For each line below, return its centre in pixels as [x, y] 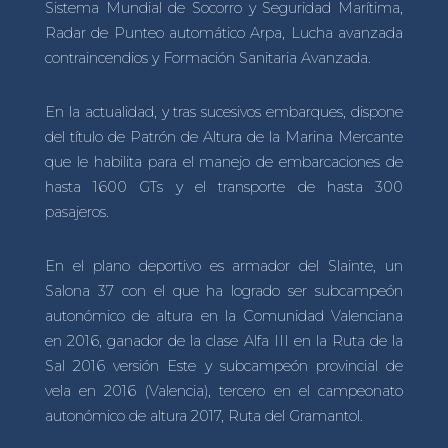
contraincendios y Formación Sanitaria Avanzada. [207, 58]
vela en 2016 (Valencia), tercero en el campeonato [224, 390]
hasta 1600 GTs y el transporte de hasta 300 [224, 186]
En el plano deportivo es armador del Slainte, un [224, 265]
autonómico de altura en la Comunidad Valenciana [224, 315]
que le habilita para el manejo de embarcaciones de [224, 161]
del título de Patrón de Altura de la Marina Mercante [224, 136]
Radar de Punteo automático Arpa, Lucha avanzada [224, 33]
